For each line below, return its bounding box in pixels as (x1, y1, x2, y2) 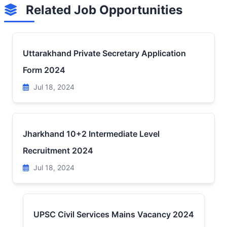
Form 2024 (23, 65, 65, 75)
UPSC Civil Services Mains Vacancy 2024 (33, 209, 194, 219)
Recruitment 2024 (23, 145, 93, 156)
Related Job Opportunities (23, 3, 182, 17)
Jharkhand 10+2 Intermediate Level (23, 129, 160, 139)
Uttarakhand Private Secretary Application (23, 48, 186, 58)
